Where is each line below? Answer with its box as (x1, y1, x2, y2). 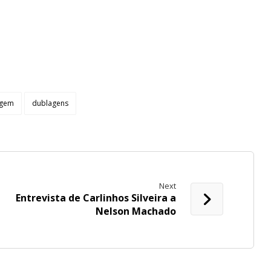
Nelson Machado (95, 204, 176, 218)
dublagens (31, 98, 68, 109)
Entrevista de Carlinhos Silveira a (15, 191, 176, 205)
